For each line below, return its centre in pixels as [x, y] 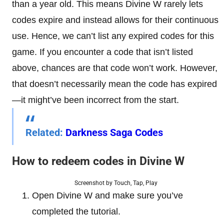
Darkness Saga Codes [114, 132]
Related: [45, 132]
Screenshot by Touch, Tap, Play [116, 183]
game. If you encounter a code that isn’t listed [102, 52]
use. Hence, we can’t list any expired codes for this [113, 36]
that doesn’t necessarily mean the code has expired [114, 84]
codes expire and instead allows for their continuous [115, 20]
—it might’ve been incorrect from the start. [95, 100]
